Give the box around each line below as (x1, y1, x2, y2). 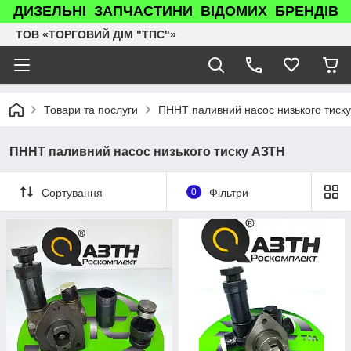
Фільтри (208, 186, 248, 199)
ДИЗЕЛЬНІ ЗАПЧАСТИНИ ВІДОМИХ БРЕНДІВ (13, 3, 338, 19)
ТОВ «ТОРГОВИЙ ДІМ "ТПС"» (16, 28, 176, 41)
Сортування (42, 186, 103, 199)
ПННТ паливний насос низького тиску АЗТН (9, 145, 285, 158)
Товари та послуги (44, 103, 138, 116)
